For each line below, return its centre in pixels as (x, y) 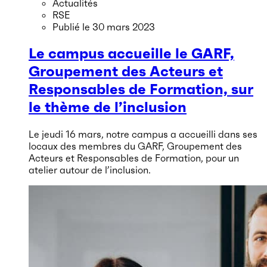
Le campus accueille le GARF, (131, 53)
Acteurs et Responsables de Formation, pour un (134, 158)
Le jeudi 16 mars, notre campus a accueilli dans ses (143, 134)
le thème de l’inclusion (108, 107)
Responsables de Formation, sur (141, 89)
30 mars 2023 (124, 27)
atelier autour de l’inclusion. (90, 170)
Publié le (72, 27)
